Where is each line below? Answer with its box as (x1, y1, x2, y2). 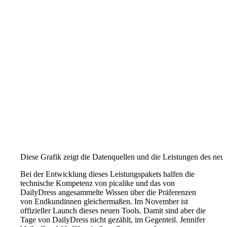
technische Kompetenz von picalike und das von (20, 179, 175, 188)
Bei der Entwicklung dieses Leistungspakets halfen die (20, 170, 195, 179)
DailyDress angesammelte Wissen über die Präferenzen (20, 188, 197, 197)
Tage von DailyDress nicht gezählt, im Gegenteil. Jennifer (20, 215, 206, 224)
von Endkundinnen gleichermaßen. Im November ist (20, 197, 188, 206)
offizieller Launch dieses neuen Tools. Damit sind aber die (20, 206, 206, 215)
